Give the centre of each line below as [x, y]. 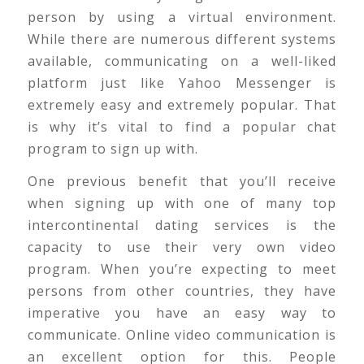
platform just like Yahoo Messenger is [182, 82]
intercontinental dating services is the [182, 225]
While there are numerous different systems [182, 39]
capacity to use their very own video [182, 247]
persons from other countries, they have [182, 291]
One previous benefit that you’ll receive [182, 182]
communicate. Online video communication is [182, 335]
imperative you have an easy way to [182, 313]
